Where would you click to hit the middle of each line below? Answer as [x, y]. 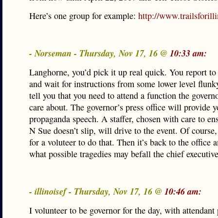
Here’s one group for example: [84, 16]
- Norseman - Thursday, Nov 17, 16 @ [100, 53]
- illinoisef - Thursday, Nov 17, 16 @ [97, 191]
